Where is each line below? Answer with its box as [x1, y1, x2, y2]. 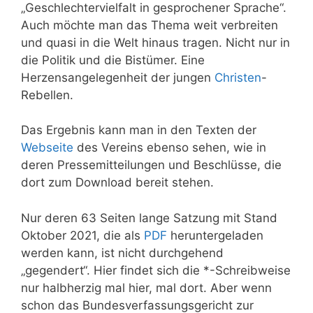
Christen [214, 70, 261, 85]
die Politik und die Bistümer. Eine [21, 52, 205, 67]
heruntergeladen [167, 228, 263, 242]
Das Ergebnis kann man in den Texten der [21, 123, 256, 138]
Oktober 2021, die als [21, 228, 144, 242]
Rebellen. [21, 87, 73, 102]
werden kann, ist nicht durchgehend [21, 245, 224, 260]
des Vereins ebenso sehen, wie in [73, 140, 266, 155]
